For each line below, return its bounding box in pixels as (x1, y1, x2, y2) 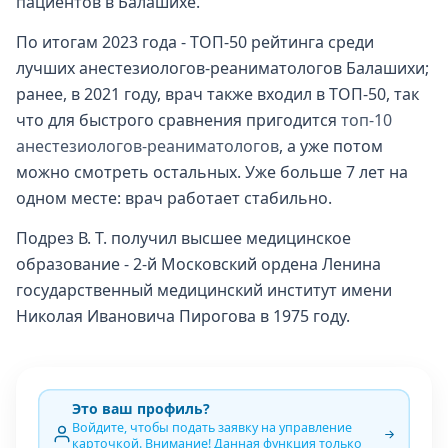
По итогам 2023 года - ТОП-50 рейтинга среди (16, 31, 374, 53)
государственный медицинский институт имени (16, 279, 392, 301)
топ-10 (341, 109, 392, 131)
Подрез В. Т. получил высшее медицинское (16, 227, 351, 249)
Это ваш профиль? (72, 399, 210, 418)
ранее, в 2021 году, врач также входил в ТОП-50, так (16, 83, 419, 105)
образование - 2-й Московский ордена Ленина (16, 253, 381, 275)
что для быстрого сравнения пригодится (16, 109, 341, 131)
